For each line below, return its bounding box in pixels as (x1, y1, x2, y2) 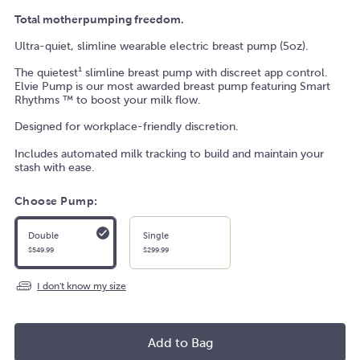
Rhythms (14, 94, 59, 107)
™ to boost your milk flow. (59, 94, 201, 107)
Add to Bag (147, 335, 213, 350)
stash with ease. (14, 162, 95, 174)
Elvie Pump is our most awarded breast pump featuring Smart (14, 80, 330, 93)
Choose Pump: (14, 195, 98, 208)
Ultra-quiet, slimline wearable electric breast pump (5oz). (14, 40, 309, 53)
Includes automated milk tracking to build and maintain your (14, 148, 324, 161)
